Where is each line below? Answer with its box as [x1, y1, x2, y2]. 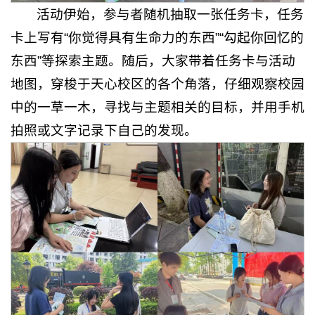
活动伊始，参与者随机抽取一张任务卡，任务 [37, 6, 304, 22]
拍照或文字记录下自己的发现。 [11, 122, 198, 138]
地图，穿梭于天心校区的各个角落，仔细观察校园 [11, 76, 304, 91]
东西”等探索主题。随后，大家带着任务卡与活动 [11, 53, 295, 68]
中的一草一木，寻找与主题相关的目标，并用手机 [11, 99, 304, 115]
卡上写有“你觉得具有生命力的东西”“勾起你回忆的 [11, 30, 304, 45]
